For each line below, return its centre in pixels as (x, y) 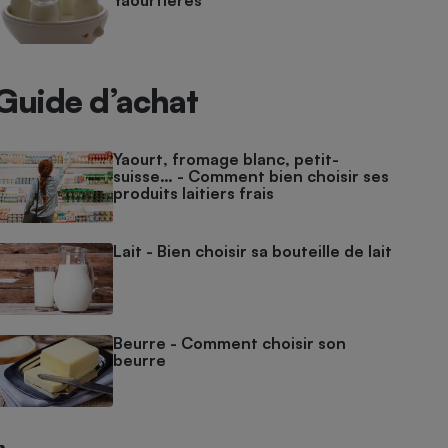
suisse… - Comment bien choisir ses (251, 176)
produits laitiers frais (194, 193)
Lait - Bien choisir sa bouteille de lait (253, 251)
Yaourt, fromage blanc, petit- (226, 159)
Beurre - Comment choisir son (230, 343)
